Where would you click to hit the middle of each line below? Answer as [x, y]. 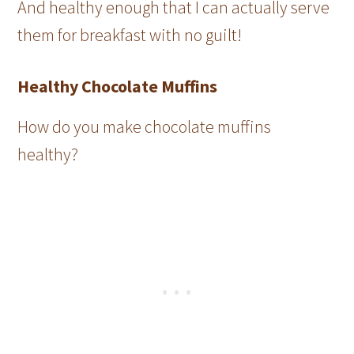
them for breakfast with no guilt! [130, 34]
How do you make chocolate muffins [145, 126]
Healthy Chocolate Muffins [118, 86]
